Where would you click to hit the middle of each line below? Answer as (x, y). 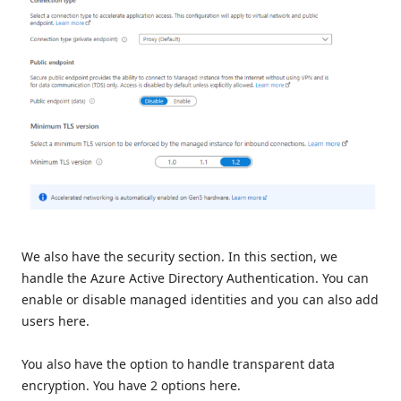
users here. (55, 320)
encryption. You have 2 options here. (131, 385)
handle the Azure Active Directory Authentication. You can (195, 277)
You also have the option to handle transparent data (178, 363)
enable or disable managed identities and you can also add (200, 299)
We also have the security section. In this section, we (179, 256)
